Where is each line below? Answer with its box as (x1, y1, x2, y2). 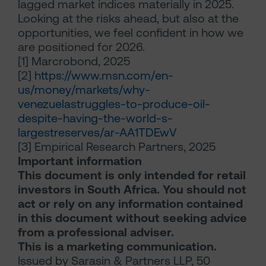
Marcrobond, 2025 (28, 54, 130, 69)
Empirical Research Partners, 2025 (31, 140, 216, 154)
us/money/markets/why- (18, 83, 150, 97)
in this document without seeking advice (18, 211, 247, 226)
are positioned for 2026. (18, 40, 145, 55)
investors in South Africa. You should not (18, 182, 246, 197)
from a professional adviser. (18, 225, 174, 240)
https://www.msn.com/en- (34, 68, 173, 83)
